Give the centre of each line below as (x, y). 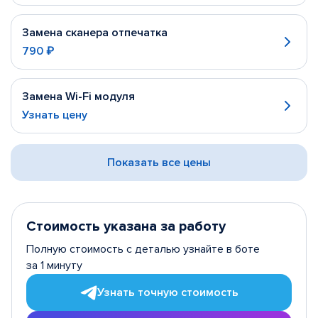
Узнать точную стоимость (168, 292)
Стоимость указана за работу (126, 226)
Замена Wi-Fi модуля (78, 97)
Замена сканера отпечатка (95, 33)
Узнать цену (55, 115)
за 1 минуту (54, 265)
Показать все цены (159, 163)
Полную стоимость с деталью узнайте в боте (143, 249)
